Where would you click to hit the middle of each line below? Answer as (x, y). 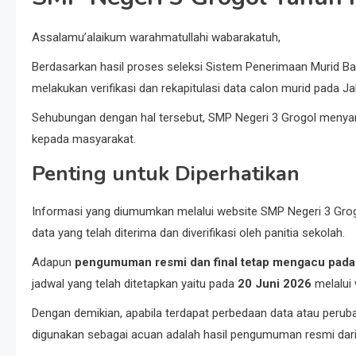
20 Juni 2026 (275, 284)
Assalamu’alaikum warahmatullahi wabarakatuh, (156, 37)
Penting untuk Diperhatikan (166, 174)
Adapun (53, 262)
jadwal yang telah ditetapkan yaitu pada (135, 284)
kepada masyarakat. (84, 139)
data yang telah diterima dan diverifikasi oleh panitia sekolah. (188, 233)
